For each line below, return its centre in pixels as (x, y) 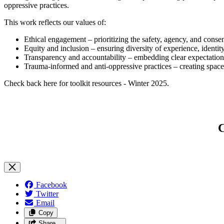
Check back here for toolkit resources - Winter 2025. (86, 83)
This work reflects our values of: (55, 22)
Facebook (51, 185)
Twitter (47, 194)
